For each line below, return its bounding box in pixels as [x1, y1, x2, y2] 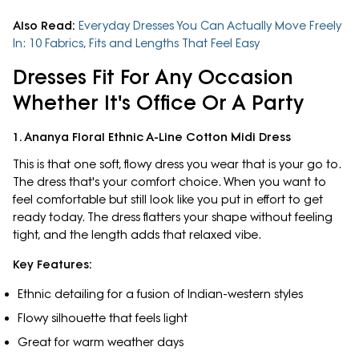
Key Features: [13, 256, 95, 272]
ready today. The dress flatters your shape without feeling [13, 209, 333, 224]
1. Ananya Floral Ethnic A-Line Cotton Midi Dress [13, 129, 291, 144]
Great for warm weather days [17, 334, 184, 349]
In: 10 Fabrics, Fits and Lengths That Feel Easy [13, 35, 260, 50]
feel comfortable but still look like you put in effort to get [13, 192, 323, 207]
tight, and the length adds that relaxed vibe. [13, 227, 261, 242]
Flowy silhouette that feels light [17, 310, 188, 325]
